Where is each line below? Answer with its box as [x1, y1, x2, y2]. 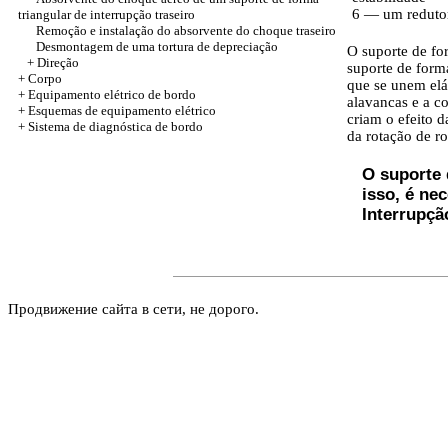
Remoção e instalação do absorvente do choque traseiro [36, 23, 336, 38]
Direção [37, 55, 79, 70]
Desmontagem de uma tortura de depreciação [36, 39, 278, 54]
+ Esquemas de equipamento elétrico [18, 103, 216, 118]
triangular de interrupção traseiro [18, 7, 195, 22]
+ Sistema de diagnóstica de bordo [18, 119, 203, 134]
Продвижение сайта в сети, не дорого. [8, 301, 259, 317]
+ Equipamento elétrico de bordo [18, 87, 196, 102]
